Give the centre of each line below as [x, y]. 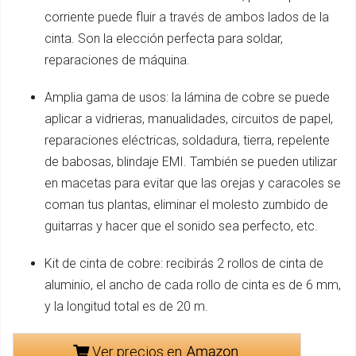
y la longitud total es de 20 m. [126, 306]
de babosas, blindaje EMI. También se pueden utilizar [191, 161]
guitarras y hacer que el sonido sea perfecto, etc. [181, 226]
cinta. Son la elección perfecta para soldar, [164, 38]
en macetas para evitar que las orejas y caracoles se [193, 183]
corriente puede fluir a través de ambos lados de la [187, 17]
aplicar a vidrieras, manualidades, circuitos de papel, [189, 118]
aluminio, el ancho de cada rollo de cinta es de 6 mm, [193, 284]
